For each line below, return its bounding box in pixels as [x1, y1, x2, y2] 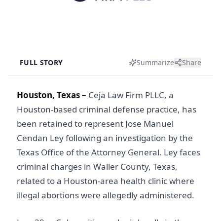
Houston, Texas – [17, 89, 88, 101]
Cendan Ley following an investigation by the [17, 132, 193, 144]
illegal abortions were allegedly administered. [17, 189, 194, 201]
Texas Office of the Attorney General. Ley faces [17, 147, 200, 158]
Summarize [137, 58, 174, 67]
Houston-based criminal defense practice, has [17, 104, 196, 115]
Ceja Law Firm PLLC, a [88, 89, 174, 101]
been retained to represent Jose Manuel [17, 118, 174, 129]
